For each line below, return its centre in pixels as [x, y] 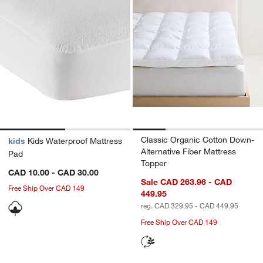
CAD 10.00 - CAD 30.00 [53, 172]
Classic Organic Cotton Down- [198, 139]
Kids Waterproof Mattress [75, 141]
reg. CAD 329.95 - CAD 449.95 [190, 205]
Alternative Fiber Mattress [188, 151]
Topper [154, 163]
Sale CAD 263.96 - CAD [186, 182]
